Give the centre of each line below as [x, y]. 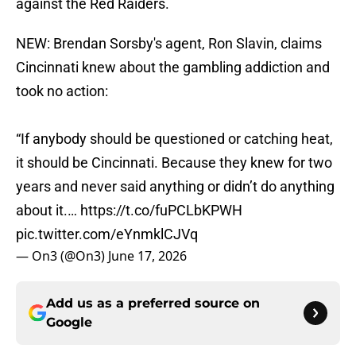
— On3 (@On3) [62, 256]
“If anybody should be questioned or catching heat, [174, 139]
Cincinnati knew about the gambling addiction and [173, 68]
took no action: [62, 91]
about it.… [48, 211]
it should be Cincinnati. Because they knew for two [174, 163]
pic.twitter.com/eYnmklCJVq [107, 234]
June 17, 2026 [147, 256]
